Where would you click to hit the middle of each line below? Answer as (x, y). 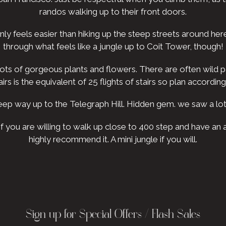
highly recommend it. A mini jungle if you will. (113, 139)
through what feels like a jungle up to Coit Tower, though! (113, 47)
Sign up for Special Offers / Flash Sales (113, 215)
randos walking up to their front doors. (113, 11)
